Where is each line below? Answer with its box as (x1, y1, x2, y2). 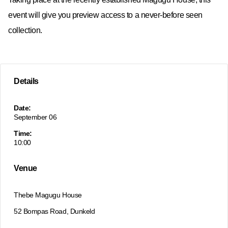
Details (14, 77, 39, 86)
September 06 (14, 112, 57, 121)
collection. (8, 25, 42, 35)
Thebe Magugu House (14, 190, 82, 199)
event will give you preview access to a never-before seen (8, 10, 203, 19)
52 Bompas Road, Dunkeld (14, 207, 95, 216)
